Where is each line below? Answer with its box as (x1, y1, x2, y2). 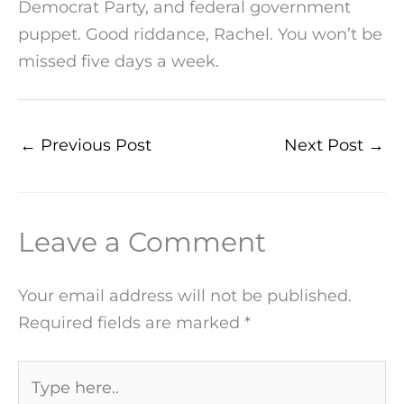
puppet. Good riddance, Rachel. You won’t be (18, 23, 382, 44)
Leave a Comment (18, 225, 266, 259)
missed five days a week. (18, 50, 219, 71)
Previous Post (36, 133, 151, 155)
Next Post (284, 133, 368, 155)
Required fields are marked (18, 311, 244, 333)
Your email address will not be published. (18, 284, 352, 306)
